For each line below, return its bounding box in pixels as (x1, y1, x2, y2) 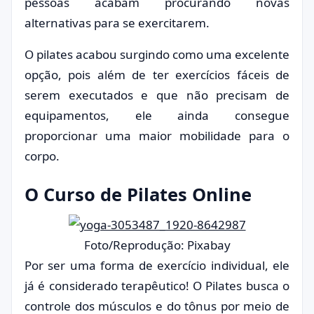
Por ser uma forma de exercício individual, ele (25, 257, 289, 273)
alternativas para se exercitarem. (25, 15, 210, 31)
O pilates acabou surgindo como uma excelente (25, 46, 289, 62)
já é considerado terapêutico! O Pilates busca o (25, 278, 289, 294)
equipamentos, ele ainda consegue (25, 107, 289, 123)
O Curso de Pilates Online (25, 182, 252, 206)
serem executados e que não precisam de (25, 87, 289, 103)
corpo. (25, 148, 60, 164)
